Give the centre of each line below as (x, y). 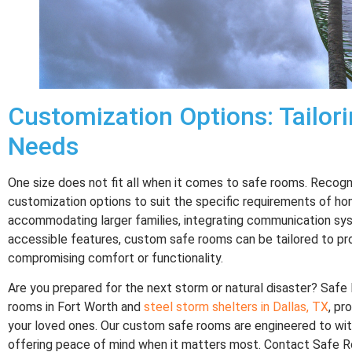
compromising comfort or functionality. (115, 258)
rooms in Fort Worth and (76, 307)
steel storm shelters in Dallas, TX (236, 307)
